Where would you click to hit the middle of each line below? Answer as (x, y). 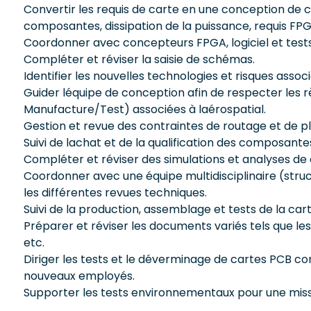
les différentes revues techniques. (115, 192)
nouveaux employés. (79, 276)
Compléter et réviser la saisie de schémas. (139, 59)
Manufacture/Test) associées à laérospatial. (145, 109)
